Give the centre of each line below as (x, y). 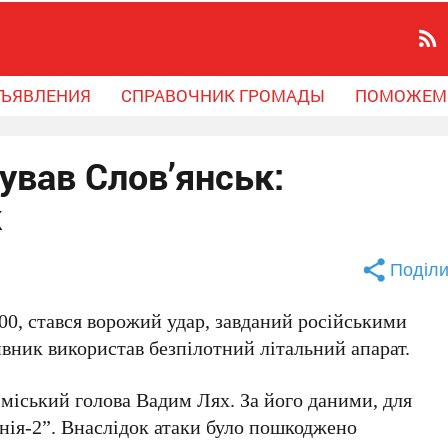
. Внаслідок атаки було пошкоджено (204, 426)
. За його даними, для (321, 399)
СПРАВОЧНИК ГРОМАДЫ (223, 95)
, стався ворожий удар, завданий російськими (213, 320)
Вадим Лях (183, 399)
